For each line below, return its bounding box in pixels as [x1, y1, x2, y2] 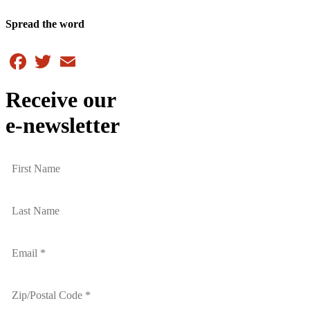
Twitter [54, 49, 85, 62]
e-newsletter [6, 113, 120, 138]
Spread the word [6, 18, 84, 30]
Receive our [6, 87, 116, 113]
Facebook [29, 49, 72, 62]
